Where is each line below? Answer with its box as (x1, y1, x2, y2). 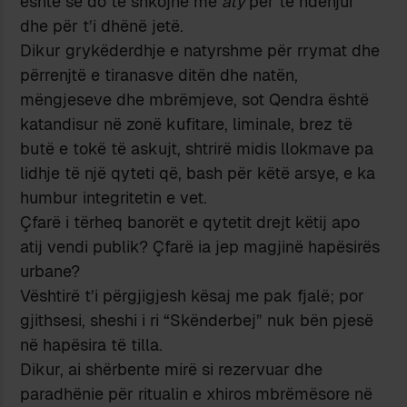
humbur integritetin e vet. (20, 186, 208, 208)
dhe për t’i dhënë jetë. (20, 15, 184, 36)
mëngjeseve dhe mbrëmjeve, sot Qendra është (20, 88, 370, 110)
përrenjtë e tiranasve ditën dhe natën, (20, 64, 299, 85)
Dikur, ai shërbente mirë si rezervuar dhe (20, 358, 323, 380)
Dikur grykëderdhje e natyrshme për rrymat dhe (20, 39, 381, 61)
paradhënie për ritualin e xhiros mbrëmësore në (20, 382, 373, 404)
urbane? (20, 260, 81, 282)
